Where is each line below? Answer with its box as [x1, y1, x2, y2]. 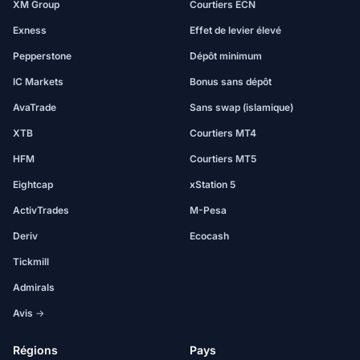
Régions [13, 343, 58, 357]
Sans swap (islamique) [190, 101, 293, 113]
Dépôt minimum [190, 50, 262, 62]
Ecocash [190, 230, 229, 242]
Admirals [13, 281, 55, 293]
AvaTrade [13, 101, 56, 113]
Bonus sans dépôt [190, 76, 272, 88]
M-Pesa [190, 204, 227, 216]
